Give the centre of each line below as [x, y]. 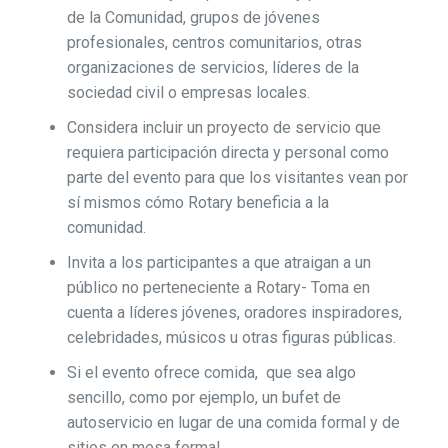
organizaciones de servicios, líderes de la [212, 68]
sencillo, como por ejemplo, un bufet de [203, 398]
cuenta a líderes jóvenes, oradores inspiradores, [234, 313]
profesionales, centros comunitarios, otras [214, 43]
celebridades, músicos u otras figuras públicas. [231, 338]
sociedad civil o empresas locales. [188, 93]
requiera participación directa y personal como [227, 153]
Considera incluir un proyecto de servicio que [223, 128]
